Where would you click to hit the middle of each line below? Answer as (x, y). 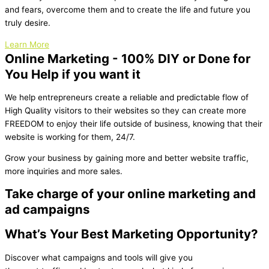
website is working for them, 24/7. (70, 137)
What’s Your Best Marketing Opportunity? (131, 234)
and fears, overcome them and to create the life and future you (128, 10)
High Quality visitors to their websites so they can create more (125, 110)
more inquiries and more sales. (64, 171)
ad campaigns (47, 210)
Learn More (27, 45)
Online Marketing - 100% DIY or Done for (128, 59)
